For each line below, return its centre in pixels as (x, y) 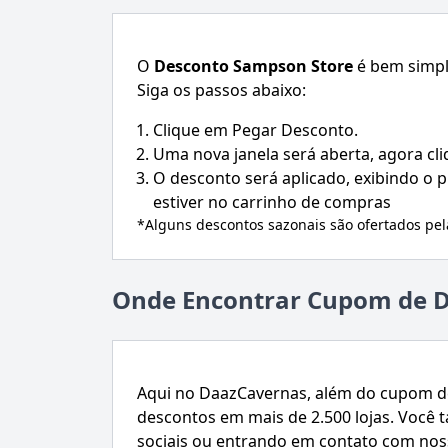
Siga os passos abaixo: (221, 90)
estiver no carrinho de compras (272, 202)
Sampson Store (293, 66)
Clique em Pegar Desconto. (255, 130)
